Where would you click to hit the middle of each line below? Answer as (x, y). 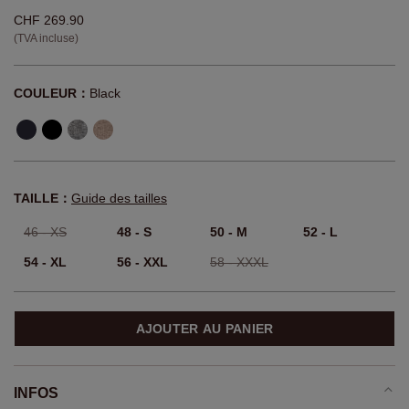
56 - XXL (142, 262)
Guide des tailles (119, 199)
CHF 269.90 (49, 21)
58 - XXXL (239, 262)
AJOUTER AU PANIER (204, 329)
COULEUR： (52, 94)
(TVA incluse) (46, 39)
